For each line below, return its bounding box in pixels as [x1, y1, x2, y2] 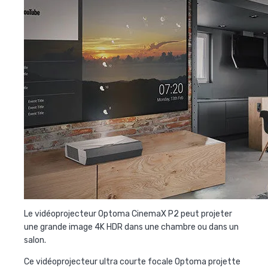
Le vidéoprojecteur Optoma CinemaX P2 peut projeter [24, 209, 232, 220]
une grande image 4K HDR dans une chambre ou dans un [24, 222, 239, 233]
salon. [24, 235, 46, 246]
